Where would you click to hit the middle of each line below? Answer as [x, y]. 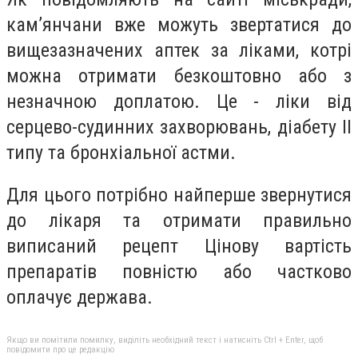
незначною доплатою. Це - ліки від [179, 101]
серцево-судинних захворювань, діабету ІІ [179, 127]
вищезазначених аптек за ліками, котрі [179, 50]
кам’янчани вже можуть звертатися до [179, 24]
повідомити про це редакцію [60, 349]
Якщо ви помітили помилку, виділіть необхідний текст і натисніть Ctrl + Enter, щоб [165, 340]
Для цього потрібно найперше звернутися [179, 195]
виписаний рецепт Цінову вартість [179, 247]
